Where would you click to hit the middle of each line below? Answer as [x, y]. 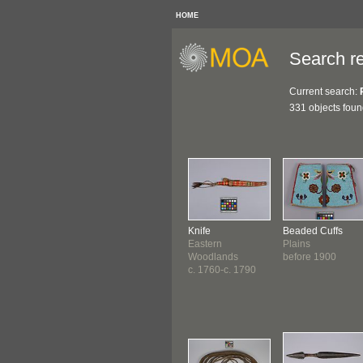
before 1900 [310, 257]
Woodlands [213, 257]
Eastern [205, 244]
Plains [297, 244]
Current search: [325, 92]
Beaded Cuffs [313, 231]
